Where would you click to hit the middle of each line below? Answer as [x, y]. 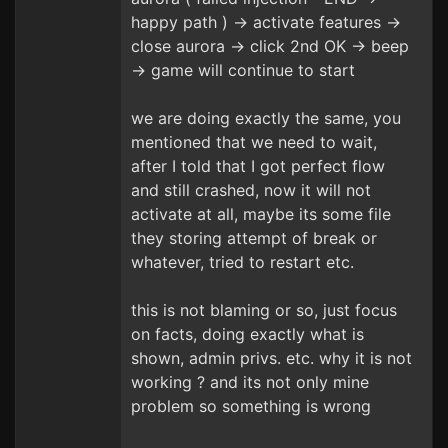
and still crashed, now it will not [251, 190]
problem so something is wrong [251, 406]
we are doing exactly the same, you [266, 118]
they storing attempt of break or [254, 238]
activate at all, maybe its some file [261, 214]
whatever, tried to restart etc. [242, 262]
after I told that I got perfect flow [258, 166]
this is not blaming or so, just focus [264, 310]
